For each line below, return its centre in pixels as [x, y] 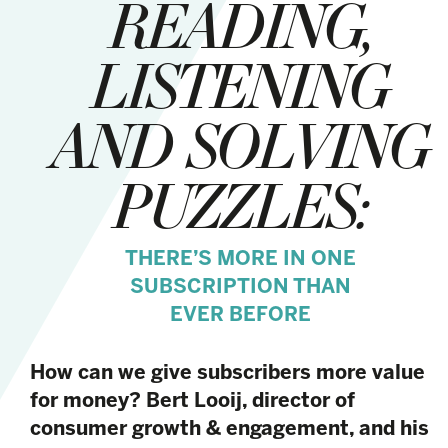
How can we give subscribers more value [227, 372]
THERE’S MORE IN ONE [240, 258]
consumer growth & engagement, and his [229, 428]
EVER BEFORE [240, 314]
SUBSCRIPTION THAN [240, 286]
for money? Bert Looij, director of [192, 400]
